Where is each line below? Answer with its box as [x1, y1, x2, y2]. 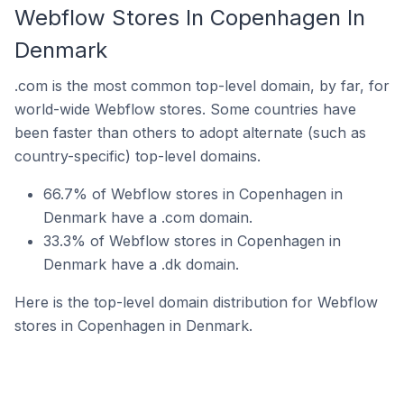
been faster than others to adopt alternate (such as [14, 124, 366, 142]
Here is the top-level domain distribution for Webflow [14, 293, 378, 311]
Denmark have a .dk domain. [43, 255, 239, 273]
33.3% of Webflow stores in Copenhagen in [43, 232, 341, 250]
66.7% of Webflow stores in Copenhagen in [43, 185, 343, 203]
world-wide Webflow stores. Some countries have [14, 100, 356, 118]
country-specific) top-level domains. [14, 147, 261, 165]
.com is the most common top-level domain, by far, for [14, 77, 390, 95]
